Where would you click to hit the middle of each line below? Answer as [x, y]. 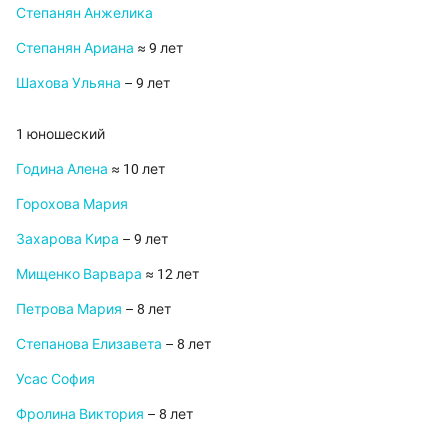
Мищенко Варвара [79, 274]
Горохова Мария [72, 204]
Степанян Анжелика [84, 13]
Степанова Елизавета [89, 344]
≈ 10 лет [136, 169]
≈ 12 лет [170, 274]
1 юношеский [60, 134]
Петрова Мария [69, 309]
